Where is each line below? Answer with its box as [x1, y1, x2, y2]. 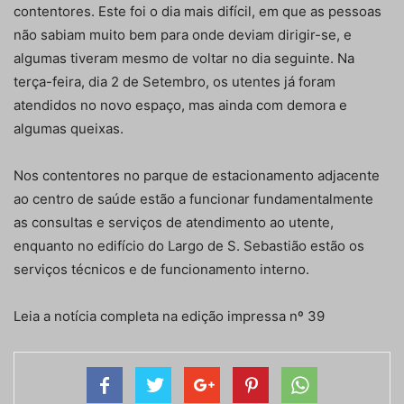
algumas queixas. [14, 120, 124, 138]
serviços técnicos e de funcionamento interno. [14, 261, 309, 279]
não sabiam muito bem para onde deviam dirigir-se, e [14, 26, 352, 44]
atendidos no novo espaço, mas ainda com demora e [14, 96, 347, 115]
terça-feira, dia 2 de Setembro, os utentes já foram [14, 73, 335, 91]
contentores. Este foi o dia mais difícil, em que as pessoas [14, 3, 381, 21]
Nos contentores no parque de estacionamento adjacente [14, 167, 380, 185]
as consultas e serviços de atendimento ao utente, [14, 214, 334, 232]
